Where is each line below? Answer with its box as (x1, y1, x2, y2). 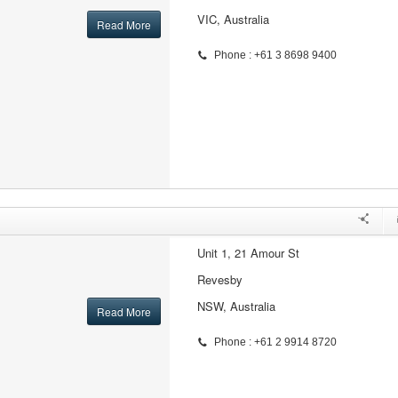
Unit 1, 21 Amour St (196, 244, 299, 261)
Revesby (196, 271, 243, 288)
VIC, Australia (196, 11, 269, 28)
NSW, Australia (196, 298, 275, 314)
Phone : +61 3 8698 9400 (213, 49, 337, 61)
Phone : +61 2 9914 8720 (213, 336, 337, 348)
